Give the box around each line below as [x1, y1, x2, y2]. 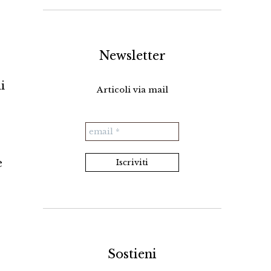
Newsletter [99, 48, 166, 64]
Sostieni [108, 247, 157, 262]
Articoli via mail [96, 85, 168, 96]
